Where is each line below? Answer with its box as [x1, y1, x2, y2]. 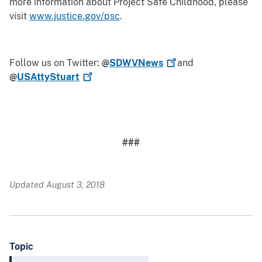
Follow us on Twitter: [9, 57, 99, 69]
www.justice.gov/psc [29, 11, 120, 22]
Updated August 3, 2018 [9, 180, 105, 190]
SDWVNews [109, 57, 163, 69]
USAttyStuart [17, 71, 80, 83]
